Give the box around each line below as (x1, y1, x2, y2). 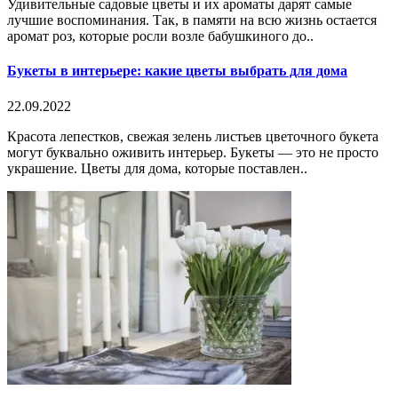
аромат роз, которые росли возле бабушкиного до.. (7, 28, 314, 44)
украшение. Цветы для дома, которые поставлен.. (7, 160, 307, 176)
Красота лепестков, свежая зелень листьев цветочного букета (7, 128, 378, 144)
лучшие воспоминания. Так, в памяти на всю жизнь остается (7, 12, 377, 28)
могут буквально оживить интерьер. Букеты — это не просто (7, 144, 378, 160)
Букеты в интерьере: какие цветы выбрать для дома (7, 63, 347, 79)
